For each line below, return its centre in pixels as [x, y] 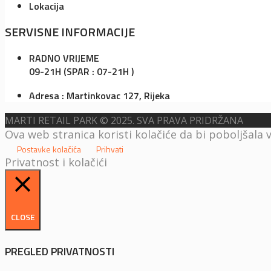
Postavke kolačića [49, 149]
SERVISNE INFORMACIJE [70, 31]
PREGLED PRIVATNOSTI [60, 251]
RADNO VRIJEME [64, 58]
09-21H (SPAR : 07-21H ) [81, 71]
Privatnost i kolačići [56, 162]
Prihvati [110, 149]
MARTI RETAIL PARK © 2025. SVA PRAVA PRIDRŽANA [124, 120]
